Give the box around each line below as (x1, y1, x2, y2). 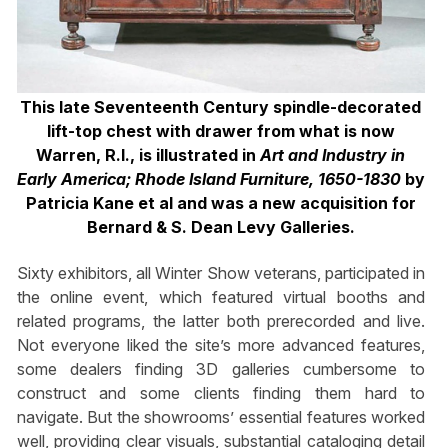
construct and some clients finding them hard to (16, 383, 426, 404)
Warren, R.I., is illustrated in (36, 144, 261, 165)
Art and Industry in (260, 144, 406, 165)
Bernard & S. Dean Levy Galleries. (86, 216, 355, 237)
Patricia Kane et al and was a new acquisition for (25, 192, 416, 213)
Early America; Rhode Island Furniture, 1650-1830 (16, 168, 401, 189)
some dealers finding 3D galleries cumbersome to (16, 359, 426, 380)
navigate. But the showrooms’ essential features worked (16, 407, 426, 428)
